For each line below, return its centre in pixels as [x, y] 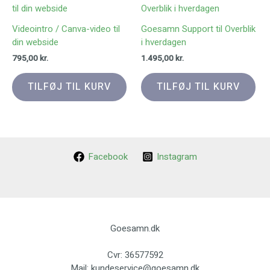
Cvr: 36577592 [135, 255]
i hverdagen [164, 42]
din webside [35, 42]
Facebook [108, 156]
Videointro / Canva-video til [66, 29]
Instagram [177, 156]
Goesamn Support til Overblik [198, 29]
